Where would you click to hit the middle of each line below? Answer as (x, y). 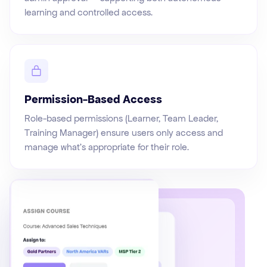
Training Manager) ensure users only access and (124, 133)
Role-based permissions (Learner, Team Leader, (121, 119)
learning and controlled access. (89, 13)
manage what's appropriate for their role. (107, 147)
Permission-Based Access (93, 100)
